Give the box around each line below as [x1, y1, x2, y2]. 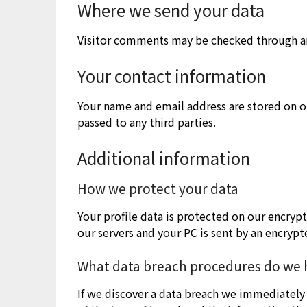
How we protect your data [77, 178, 239, 197]
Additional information [77, 145, 251, 170]
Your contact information [77, 63, 267, 88]
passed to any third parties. [77, 113, 217, 130]
